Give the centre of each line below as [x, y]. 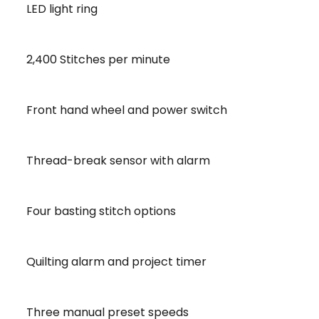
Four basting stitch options [97, 211]
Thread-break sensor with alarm [114, 161]
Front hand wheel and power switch [122, 110]
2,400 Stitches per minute [94, 59]
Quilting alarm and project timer [112, 262]
